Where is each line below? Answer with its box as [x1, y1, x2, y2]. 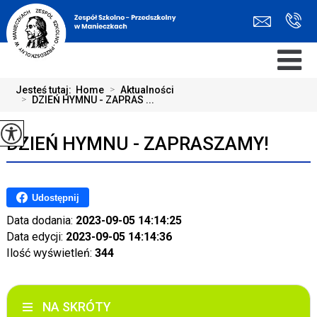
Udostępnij [31, 192, 79, 203]
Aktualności [120, 84, 175, 96]
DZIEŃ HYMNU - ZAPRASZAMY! [6, 133, 269, 154]
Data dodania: [6, 214, 76, 227]
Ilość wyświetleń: [6, 246, 95, 260]
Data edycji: [6, 230, 66, 243]
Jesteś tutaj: [16, 84, 76, 96]
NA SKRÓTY [42, 299, 111, 314]
